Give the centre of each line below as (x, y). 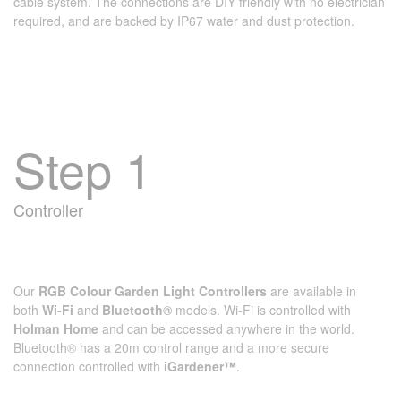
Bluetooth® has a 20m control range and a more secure (171, 347)
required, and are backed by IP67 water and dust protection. (184, 21)
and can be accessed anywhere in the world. (226, 328)
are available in (311, 291)
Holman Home (56, 328)
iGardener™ (200, 366)
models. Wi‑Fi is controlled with (261, 310)
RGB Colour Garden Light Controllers (153, 291)
